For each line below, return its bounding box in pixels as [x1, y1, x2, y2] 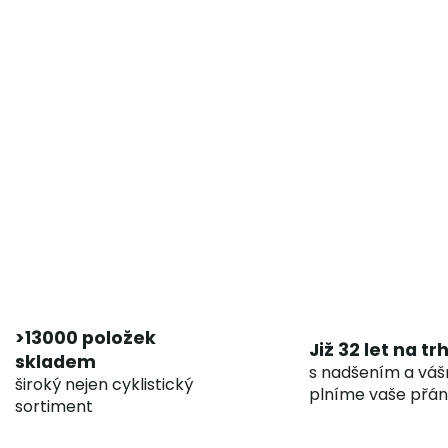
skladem [14, 349, 96, 374]
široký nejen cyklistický [14, 372, 193, 396]
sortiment [14, 394, 93, 418]
